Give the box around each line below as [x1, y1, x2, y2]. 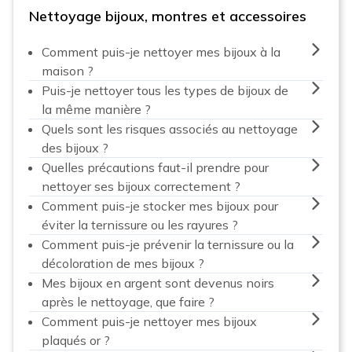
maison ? [42, 62, 93, 79]
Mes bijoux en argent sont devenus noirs [42, 274, 274, 291]
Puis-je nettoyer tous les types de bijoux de [42, 82, 288, 98]
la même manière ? [42, 101, 151, 117]
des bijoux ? [42, 139, 108, 156]
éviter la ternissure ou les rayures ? [42, 216, 238, 233]
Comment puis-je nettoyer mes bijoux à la [42, 43, 280, 60]
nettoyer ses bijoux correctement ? [42, 178, 240, 194]
